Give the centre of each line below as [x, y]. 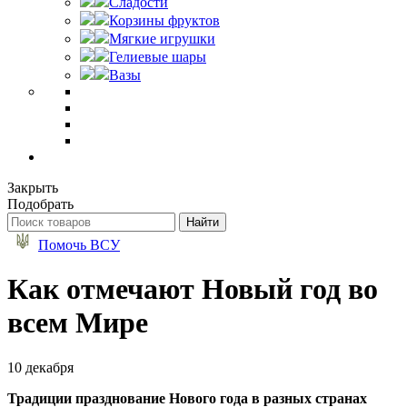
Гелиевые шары [158, 57]
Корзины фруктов [164, 20]
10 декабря [40, 367]
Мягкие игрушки [162, 39]
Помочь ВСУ [79, 245]
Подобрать [40, 204]
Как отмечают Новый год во [193, 289]
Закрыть [33, 188]
